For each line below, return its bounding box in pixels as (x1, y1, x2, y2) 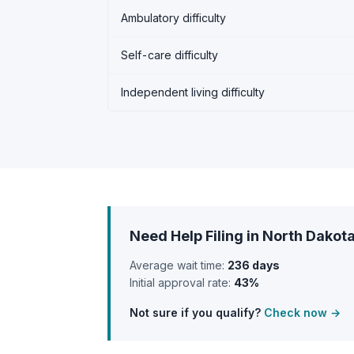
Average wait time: (130, 258, 228, 272)
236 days (228, 258, 280, 272)
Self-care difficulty (121, 48, 218, 62)
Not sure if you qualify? (130, 306, 264, 319)
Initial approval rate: (130, 276, 234, 289)
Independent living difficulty (121, 85, 265, 99)
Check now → (264, 306, 341, 319)
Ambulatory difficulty (121, 11, 226, 24)
